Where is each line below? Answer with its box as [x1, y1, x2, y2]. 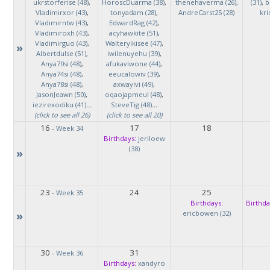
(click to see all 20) [106, 110, 162, 119]
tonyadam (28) [110, 8, 156, 17]
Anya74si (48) [40, 69, 81, 78]
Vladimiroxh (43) [34, 28, 87, 37]
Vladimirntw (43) [35, 18, 87, 27]
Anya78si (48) [40, 80, 81, 89]
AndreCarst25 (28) [178, 8, 234, 17]
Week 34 [56, 124, 83, 133]
